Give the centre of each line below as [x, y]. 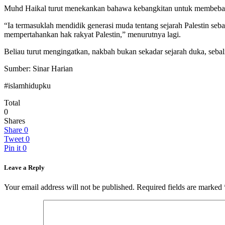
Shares [15, 121]
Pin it [12, 148]
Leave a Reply [24, 168]
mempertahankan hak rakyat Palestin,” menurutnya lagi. [92, 34]
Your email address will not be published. [69, 187]
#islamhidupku [27, 85]
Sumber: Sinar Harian [38, 68]
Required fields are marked [180, 187]
